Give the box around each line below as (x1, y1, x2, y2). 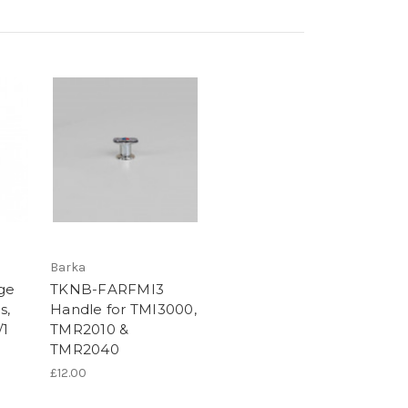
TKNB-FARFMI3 (50, 280, 164, 299)
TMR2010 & (50, 321, 129, 339)
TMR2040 (50, 341, 119, 359)
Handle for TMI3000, (50, 301, 197, 319)
